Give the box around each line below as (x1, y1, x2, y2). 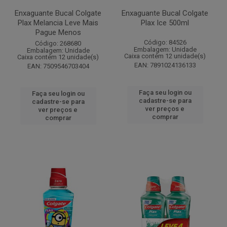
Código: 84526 (143, 39, 186, 46)
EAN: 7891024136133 (134, 61, 196, 69)
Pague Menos (35, 28, 81, 37)
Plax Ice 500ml (141, 18, 189, 27)
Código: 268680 (35, 40, 81, 47)
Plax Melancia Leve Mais (18, 18, 98, 27)
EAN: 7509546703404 (27, 62, 89, 70)
